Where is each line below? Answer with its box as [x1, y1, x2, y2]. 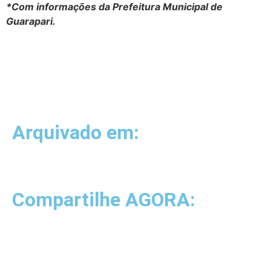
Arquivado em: [12, 120, 139, 144]
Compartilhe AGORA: [12, 188, 195, 211]
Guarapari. [6, 15, 56, 27]
